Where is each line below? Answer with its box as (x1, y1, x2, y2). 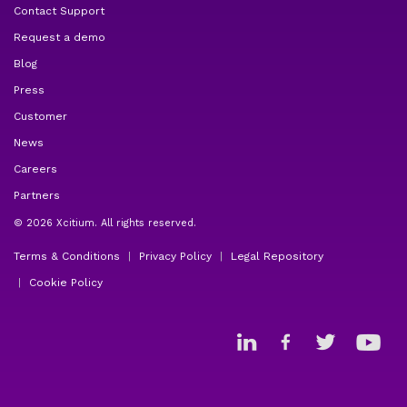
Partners (14, 189, 60, 203)
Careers (14, 163, 57, 176)
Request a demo (14, 31, 105, 45)
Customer (14, 110, 67, 124)
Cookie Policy (29, 276, 103, 290)
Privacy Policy (139, 250, 212, 263)
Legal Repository (231, 250, 323, 263)
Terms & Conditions (14, 250, 120, 263)
